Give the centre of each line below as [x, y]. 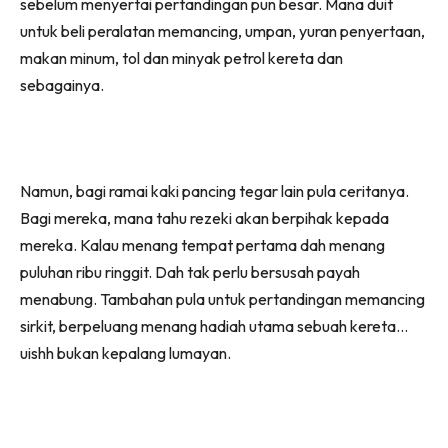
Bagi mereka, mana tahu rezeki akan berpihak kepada [204, 217]
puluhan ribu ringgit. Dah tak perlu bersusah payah [190, 271]
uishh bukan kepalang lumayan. [125, 352]
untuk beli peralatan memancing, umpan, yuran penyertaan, [222, 30]
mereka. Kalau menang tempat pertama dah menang [202, 244]
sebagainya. [62, 84]
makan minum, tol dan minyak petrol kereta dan [181, 57]
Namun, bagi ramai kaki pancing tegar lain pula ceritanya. [214, 190]
